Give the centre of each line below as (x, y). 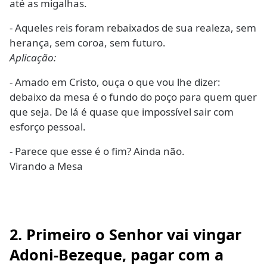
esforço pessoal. (48, 127)
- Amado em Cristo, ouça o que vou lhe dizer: (115, 82)
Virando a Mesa (46, 166)
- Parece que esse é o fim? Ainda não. (97, 151)
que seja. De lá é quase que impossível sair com (122, 112)
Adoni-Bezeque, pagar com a (117, 254)
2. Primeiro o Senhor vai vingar (125, 234)
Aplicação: (33, 58)
